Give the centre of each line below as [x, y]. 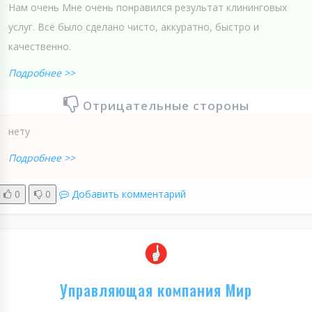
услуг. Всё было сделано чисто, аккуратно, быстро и [134, 27]
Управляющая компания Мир [156, 290]
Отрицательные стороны [166, 106]
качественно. [40, 47]
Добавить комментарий [129, 194]
